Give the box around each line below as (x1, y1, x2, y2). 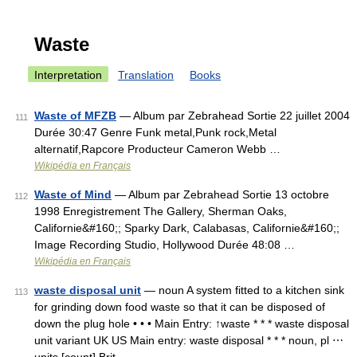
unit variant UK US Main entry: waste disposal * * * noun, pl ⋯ (34, 334, 343, 347)
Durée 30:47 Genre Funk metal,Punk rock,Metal (34, 126, 277, 139)
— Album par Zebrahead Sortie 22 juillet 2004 (116, 109, 350, 122)
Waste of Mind (34, 188, 112, 201)
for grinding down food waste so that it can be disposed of (34, 300, 325, 313)
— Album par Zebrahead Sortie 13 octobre (112, 188, 329, 201)
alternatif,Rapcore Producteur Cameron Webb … (34, 143, 280, 155)
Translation (118, 69, 174, 81)
